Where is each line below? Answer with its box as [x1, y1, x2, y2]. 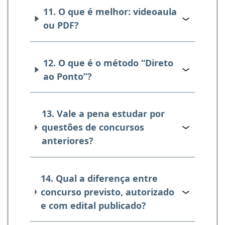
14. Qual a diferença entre [41, 172, 158, 184]
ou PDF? [43, 19, 79, 32]
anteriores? [41, 135, 93, 147]
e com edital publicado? [41, 199, 147, 211]
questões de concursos [41, 121, 144, 134]
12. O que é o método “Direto [43, 56, 173, 69]
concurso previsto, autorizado [41, 185, 175, 198]
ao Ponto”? [43, 70, 92, 82]
